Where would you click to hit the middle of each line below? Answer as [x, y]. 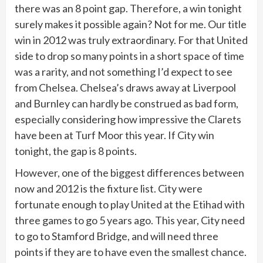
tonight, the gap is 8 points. [76, 151]
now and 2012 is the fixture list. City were [109, 188]
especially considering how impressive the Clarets [128, 119]
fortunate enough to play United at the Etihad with [130, 204]
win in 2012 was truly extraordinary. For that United [131, 40]
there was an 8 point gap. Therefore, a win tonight [128, 8]
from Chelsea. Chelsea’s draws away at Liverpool [125, 87]
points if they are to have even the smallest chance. [131, 252]
